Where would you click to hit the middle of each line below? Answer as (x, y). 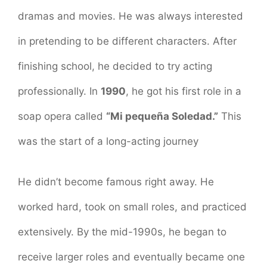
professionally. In (59, 91)
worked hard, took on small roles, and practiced (132, 207)
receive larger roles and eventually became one (131, 257)
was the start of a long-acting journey (108, 142)
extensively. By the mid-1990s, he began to (122, 232)
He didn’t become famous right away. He (116, 181)
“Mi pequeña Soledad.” (162, 117)
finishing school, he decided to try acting (115, 66)
